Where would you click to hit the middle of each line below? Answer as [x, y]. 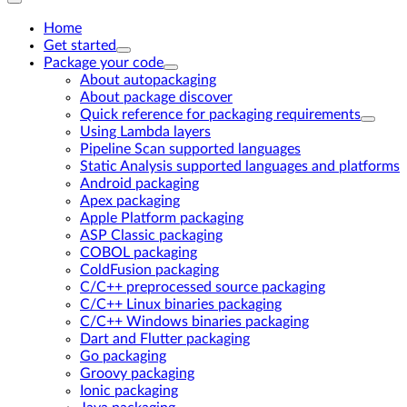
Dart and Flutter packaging [165, 339]
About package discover [156, 97]
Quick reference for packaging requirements [220, 114]
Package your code [104, 63]
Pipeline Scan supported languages [190, 149]
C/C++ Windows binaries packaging [194, 322]
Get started [80, 45]
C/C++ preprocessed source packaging [203, 287]
